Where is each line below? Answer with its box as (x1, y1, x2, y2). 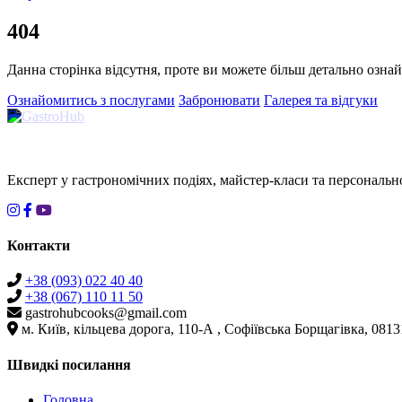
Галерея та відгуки (264, 92, 378, 108)
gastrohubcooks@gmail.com (25, 305, 187, 321)
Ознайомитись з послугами (7, 92, 175, 108)
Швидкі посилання (7, 356, 131, 372)
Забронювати (179, 92, 260, 108)
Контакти (7, 238, 70, 254)
